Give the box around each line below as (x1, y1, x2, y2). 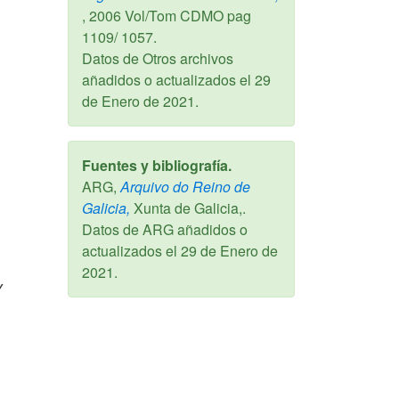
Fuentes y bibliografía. (82, 155, 232, 176)
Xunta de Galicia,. (130, 198, 246, 219)
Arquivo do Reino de (117, 176, 250, 198)
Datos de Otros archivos (82, 48, 233, 69)
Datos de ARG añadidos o (82, 219, 248, 240)
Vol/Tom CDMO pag (121, 5, 251, 27)
